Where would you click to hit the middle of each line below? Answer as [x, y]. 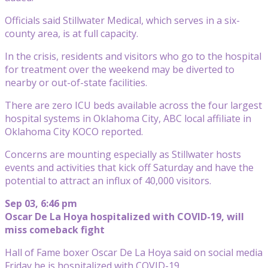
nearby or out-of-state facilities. [76, 82]
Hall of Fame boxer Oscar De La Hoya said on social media [134, 252]
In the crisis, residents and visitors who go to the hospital [133, 56]
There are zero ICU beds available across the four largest [133, 105]
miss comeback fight [55, 229]
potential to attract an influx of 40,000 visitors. [108, 180]
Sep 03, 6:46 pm [41, 203]
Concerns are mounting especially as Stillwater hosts [123, 154]
